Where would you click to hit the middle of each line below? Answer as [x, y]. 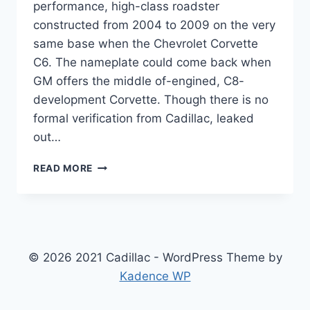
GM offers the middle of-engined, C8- [139, 81]
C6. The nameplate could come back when [152, 63]
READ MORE [63, 168]
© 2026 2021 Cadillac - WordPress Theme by [155, 258]
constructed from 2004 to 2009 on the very [154, 25]
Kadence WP [155, 276]
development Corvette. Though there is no [151, 100]
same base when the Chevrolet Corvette [146, 44]
